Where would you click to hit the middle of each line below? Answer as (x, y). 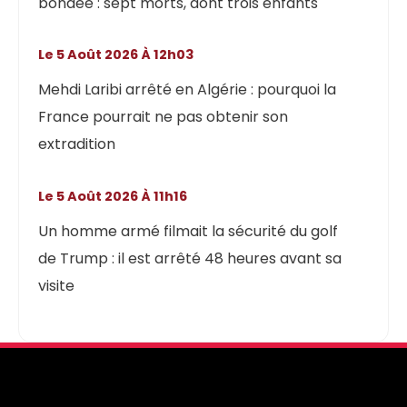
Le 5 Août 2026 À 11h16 (116, 196)
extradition (77, 144)
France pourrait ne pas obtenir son (164, 117)
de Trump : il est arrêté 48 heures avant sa (190, 258)
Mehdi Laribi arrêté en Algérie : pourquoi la (188, 90)
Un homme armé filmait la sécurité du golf (189, 231)
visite (57, 285)
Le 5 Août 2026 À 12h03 (120, 55)
